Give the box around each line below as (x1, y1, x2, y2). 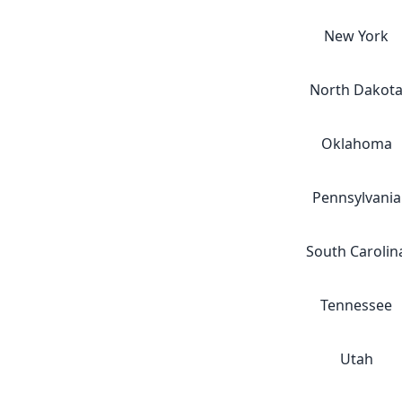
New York (324, 26, 389, 46)
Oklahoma (320, 134, 392, 153)
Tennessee (320, 295, 392, 315)
